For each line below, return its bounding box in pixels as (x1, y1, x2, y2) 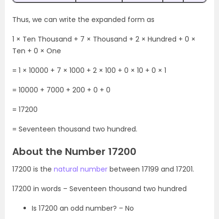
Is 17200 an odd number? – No (32, 203, 134, 213)
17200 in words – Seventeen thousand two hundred (12, 183, 187, 194)
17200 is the (12, 164, 54, 174)
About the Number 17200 (12, 144, 136, 158)
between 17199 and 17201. (108, 164, 194, 174)
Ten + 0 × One (12, 45, 61, 56)
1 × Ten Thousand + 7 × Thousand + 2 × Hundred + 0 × (12, 34, 196, 44)
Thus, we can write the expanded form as (12, 14, 154, 24)
